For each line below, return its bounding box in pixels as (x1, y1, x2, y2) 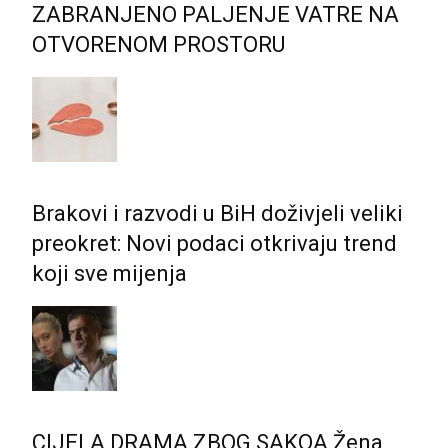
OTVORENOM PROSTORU (32, 32, 285, 58)
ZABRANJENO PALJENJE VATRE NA (32, 2, 399, 28)
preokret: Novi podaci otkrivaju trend (32, 231, 397, 257)
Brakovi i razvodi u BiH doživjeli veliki (32, 201, 403, 227)
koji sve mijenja (32, 261, 187, 287)
